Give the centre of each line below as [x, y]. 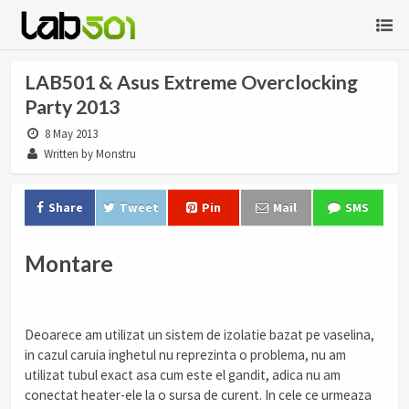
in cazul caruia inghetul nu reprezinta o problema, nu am [185, 355]
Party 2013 [72, 107]
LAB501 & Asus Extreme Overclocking [191, 82]
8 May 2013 [70, 134]
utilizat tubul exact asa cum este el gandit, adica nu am [183, 375]
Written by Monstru [89, 154]
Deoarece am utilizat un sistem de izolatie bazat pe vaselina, [199, 335]
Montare [69, 263]
